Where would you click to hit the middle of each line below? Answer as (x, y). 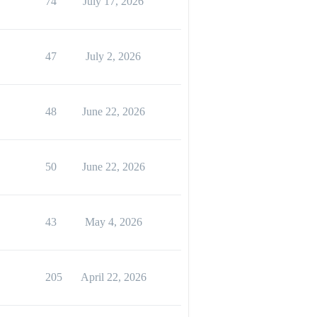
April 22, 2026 (113, 277)
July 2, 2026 (113, 56)
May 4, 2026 (113, 222)
